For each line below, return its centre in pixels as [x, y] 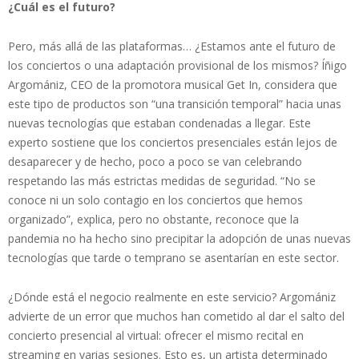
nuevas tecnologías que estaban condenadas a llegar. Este [159, 123]
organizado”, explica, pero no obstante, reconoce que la [153, 219]
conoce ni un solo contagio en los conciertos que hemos [155, 200]
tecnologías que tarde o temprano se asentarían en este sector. [173, 257]
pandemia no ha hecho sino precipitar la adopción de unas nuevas [179, 238]
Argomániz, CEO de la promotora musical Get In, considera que [173, 84]
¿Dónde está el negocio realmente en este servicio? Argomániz [172, 296]
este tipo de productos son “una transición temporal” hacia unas [175, 103]
